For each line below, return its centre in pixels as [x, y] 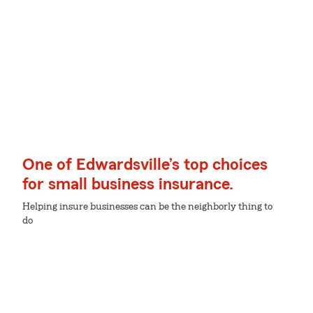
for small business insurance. [128, 184]
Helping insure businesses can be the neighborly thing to [147, 207]
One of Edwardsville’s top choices [145, 165]
